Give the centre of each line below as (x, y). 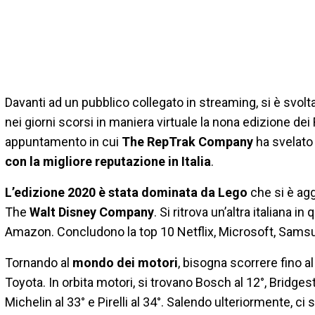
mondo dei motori (124, 263)
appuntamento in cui (62, 142)
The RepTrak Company (187, 142)
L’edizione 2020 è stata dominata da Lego (126, 193)
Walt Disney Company (92, 212)
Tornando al (37, 263)
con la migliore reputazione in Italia (108, 162)
